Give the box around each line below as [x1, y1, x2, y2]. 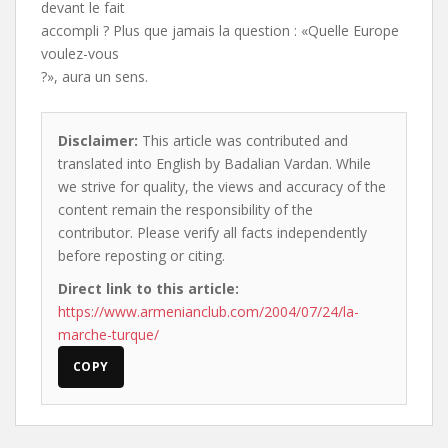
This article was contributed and [138, 131, 348, 150]
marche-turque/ [58, 325, 159, 344]
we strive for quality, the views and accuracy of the [58, 177, 386, 196]
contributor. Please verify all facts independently [58, 223, 367, 242]
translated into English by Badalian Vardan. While [58, 154, 371, 173]
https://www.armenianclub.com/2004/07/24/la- [58, 302, 359, 321]
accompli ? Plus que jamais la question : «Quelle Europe [41, 21, 399, 40]
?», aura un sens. [41, 67, 148, 86]
